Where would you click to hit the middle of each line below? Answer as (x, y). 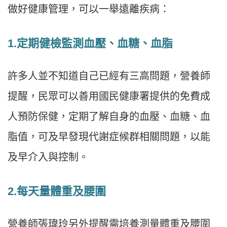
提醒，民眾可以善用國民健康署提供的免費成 (109, 97)
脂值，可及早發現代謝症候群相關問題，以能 (109, 137)
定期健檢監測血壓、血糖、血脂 (95, 44)
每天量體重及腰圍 (61, 192)
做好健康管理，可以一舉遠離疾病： (89, 9)
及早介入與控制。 (48, 157)
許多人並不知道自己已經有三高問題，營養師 (109, 76)
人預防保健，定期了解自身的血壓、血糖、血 (109, 117)
